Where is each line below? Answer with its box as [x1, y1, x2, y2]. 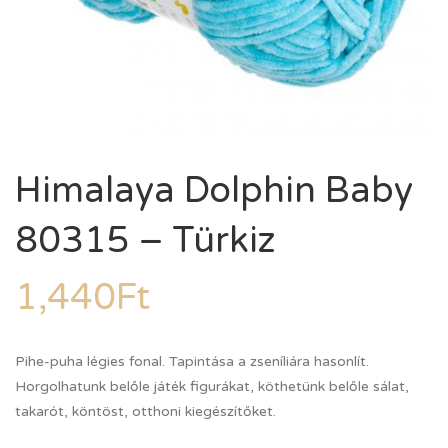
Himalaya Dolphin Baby [15, 169, 413, 212]
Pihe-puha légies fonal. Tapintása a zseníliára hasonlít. [15, 353, 369, 370]
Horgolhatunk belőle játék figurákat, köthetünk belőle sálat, [15, 378, 409, 395]
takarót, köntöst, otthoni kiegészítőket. [15, 403, 276, 420]
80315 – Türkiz [15, 219, 276, 262]
